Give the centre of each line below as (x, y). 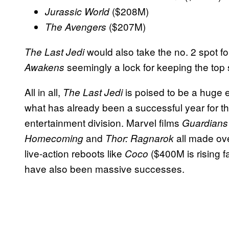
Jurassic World (77, 11)
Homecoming (55, 138)
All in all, (44, 91)
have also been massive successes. (105, 168)
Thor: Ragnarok (140, 138)
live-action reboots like (75, 153)
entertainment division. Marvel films (103, 122)
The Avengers (76, 26)
